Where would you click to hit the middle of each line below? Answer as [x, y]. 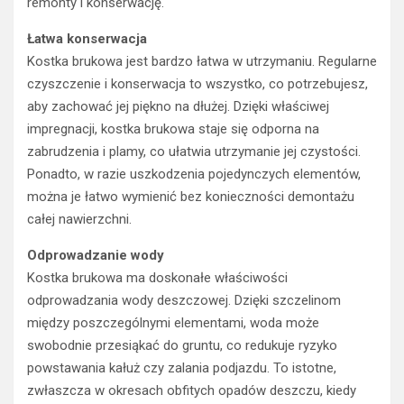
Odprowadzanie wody [96, 256]
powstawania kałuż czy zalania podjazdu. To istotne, [182, 368]
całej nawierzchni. [79, 220]
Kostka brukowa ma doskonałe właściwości [157, 278]
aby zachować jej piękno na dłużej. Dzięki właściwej [178, 107]
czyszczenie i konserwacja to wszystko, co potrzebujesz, [197, 84]
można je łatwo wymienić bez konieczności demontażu [191, 197]
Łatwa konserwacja [87, 39]
